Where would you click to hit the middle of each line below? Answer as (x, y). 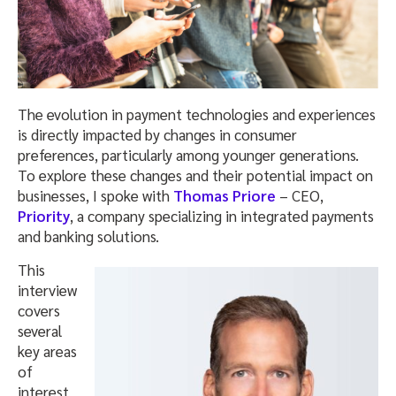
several (40, 331)
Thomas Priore (225, 196)
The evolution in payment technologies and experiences (197, 114)
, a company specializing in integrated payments (222, 216)
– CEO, (300, 196)
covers (39, 311)
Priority (44, 216)
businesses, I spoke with (95, 196)
